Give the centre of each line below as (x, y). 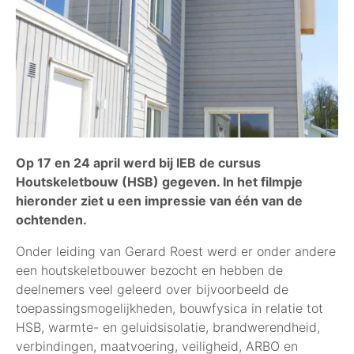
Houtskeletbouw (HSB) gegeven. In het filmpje (159, 181)
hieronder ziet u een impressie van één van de (159, 200)
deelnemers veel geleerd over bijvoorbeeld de (152, 289)
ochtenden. (51, 219)
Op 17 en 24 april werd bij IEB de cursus (138, 162)
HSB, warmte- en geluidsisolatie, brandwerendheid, (168, 327)
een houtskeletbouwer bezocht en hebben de (149, 270)
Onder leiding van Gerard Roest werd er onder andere (176, 251)
